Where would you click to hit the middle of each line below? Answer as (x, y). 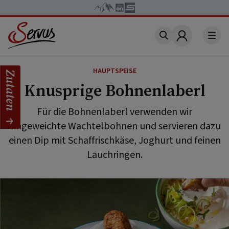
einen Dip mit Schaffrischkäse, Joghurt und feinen (114, 141)
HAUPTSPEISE (114, 71)
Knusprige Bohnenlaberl (114, 90)
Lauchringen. (114, 155)
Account (198, 42)
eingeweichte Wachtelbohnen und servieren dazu (114, 126)
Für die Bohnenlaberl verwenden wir (114, 112)
